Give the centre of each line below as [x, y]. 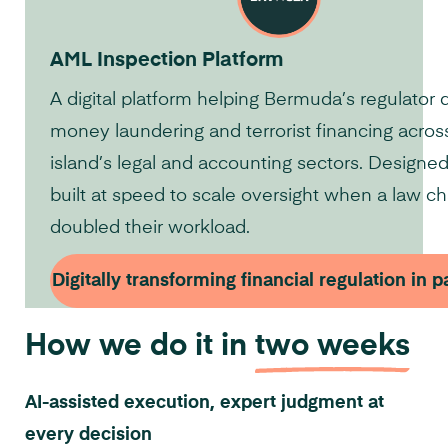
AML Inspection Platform [166, 61]
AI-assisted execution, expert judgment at [204, 403]
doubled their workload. [150, 228]
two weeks [332, 347]
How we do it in [140, 347]
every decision [88, 435]
